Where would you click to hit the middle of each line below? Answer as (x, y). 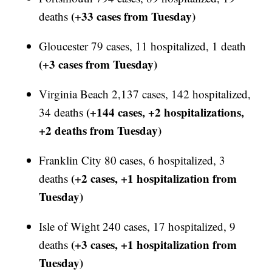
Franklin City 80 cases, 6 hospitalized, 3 (132, 160)
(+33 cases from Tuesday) (132, 16)
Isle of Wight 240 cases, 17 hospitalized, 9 (138, 226)
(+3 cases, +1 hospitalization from (154, 245)
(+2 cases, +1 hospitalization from (154, 178)
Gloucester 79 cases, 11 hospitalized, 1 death (143, 46)
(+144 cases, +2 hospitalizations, (164, 112)
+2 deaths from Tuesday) (100, 131)
